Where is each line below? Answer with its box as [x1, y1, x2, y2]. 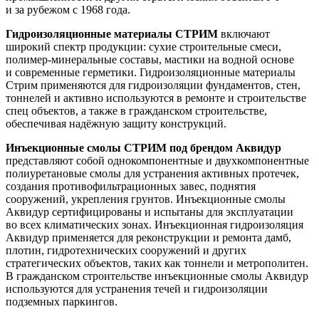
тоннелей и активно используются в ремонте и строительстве [6, 91, 306, 104]
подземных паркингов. [6, 295, 117, 308]
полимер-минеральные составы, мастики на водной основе [6, 53, 294, 66]
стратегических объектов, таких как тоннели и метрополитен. [6, 256, 308, 269]
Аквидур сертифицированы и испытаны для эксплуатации [6, 205, 293, 218]
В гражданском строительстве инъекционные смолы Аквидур [6, 269, 308, 282]
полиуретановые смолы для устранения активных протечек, [6, 167, 299, 179]
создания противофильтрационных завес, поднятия [6, 179, 256, 192]
